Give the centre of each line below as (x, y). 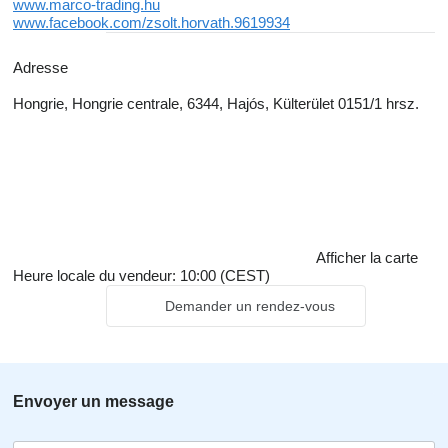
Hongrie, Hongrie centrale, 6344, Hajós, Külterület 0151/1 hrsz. (216, 103)
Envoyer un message (93, 401)
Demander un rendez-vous (249, 306)
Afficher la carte (367, 257)
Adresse (40, 67)
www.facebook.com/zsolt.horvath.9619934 (151, 22)
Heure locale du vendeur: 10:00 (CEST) (141, 275)
